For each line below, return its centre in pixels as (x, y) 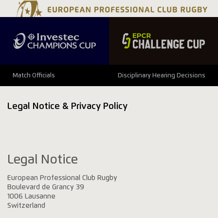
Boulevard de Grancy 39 (46, 187)
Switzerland (27, 206)
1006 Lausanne (32, 196)
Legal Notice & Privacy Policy (68, 106)
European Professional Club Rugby (63, 178)
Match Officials (34, 75)
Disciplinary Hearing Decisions (162, 75)
